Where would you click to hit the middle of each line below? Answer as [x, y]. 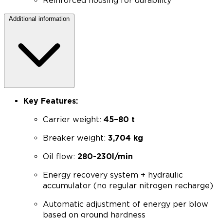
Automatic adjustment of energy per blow [126, 204]
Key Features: [51, 101]
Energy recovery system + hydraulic [113, 175]
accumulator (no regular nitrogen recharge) [128, 186]
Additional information [39, 19]
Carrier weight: [73, 119]
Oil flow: [60, 156]
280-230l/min [105, 156]
